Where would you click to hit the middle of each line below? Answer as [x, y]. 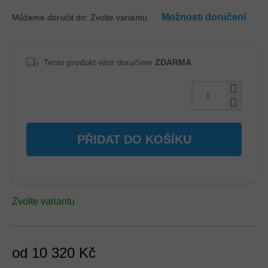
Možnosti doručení [203, 17]
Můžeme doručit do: [50, 17]
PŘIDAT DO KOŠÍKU [134, 139]
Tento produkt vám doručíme [99, 62]
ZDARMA [173, 62]
